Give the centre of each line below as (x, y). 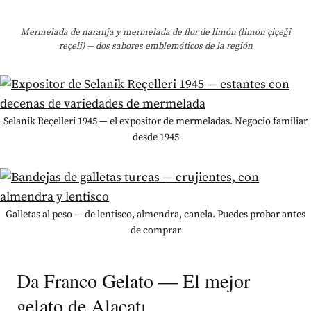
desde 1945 (155, 137)
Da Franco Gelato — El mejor (133, 280)
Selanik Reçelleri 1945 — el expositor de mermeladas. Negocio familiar (155, 121)
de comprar (155, 230)
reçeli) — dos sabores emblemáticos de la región (155, 45)
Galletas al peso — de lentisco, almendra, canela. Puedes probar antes (155, 214)
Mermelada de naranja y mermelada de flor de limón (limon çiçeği (155, 32)
